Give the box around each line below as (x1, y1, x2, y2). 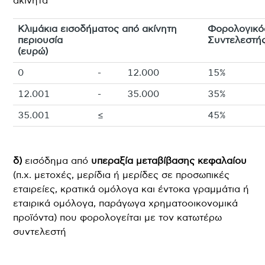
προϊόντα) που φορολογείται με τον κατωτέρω (13, 213, 222, 222)
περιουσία (18, 35, 63, 45)
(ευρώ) (18, 46, 49, 56)
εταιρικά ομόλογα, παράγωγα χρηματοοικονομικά (13, 199, 238, 208)
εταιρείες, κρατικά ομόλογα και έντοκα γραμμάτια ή (13, 185, 250, 194)
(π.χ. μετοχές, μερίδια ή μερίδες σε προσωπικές (13, 170, 230, 180)
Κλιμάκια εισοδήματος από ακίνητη (18, 24, 177, 34)
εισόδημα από (22, 156, 92, 166)
